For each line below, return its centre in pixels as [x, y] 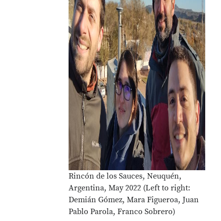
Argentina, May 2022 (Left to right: [130, 188]
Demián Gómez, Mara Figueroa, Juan [134, 200]
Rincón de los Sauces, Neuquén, [125, 176]
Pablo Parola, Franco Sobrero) [122, 212]
